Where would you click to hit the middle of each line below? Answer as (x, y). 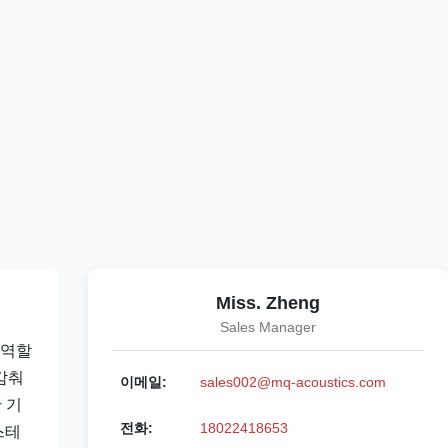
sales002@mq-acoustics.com (293, 382)
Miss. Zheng (268, 303)
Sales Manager (268, 327)
